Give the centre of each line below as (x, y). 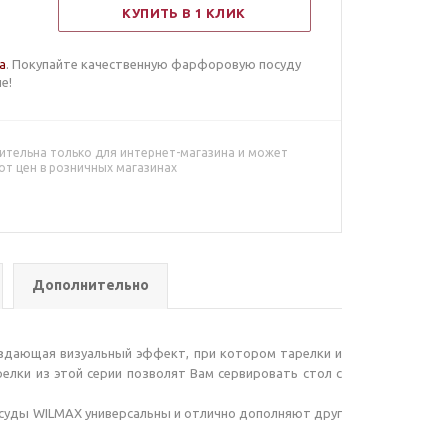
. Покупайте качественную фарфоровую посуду (154, 64)
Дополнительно (90, 285)
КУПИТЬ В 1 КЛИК (184, 13)
